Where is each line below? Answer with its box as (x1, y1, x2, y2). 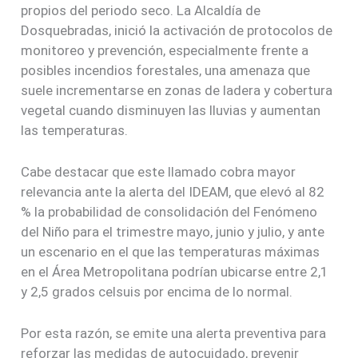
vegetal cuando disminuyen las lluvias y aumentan (21, 101, 321, 118)
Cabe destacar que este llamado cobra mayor (21, 164, 296, 181)
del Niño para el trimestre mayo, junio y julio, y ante (21, 224, 325, 241)
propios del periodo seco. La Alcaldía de (21, 2, 261, 18)
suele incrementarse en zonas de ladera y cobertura (21, 82, 333, 98)
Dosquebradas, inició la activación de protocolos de (21, 22, 333, 38)
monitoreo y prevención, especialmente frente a (21, 42, 309, 58)
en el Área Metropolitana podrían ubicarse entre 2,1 (21, 264, 329, 280)
